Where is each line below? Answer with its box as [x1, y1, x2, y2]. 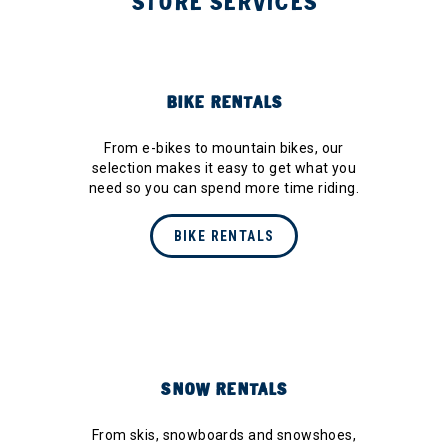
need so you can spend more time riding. [88, 180, 360, 197]
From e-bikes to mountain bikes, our [104, 140, 344, 157]
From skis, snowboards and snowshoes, [91, 427, 357, 444]
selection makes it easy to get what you [91, 160, 357, 177]
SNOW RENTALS [160, 379, 288, 401]
